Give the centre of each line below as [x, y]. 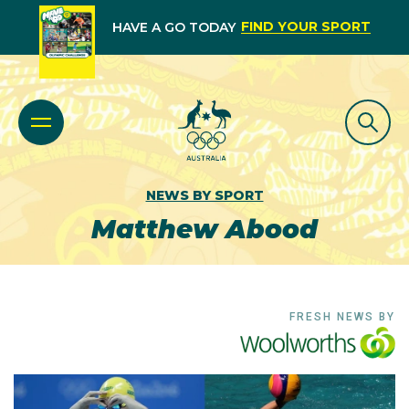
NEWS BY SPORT [204, 195]
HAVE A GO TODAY [173, 27]
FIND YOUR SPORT [305, 26]
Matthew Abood [204, 229]
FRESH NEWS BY [342, 317]
